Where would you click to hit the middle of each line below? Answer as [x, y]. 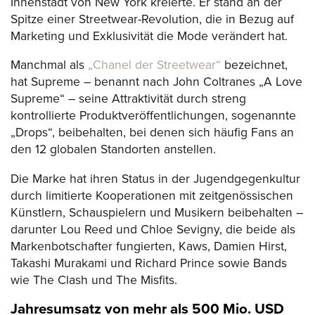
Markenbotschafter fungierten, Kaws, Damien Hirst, [149, 246]
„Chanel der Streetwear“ [156, 65]
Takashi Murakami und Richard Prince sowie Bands [149, 263]
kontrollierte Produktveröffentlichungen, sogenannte [153, 116]
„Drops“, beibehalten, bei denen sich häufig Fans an [152, 133]
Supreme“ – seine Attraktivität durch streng [128, 99]
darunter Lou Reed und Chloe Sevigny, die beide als [153, 229]
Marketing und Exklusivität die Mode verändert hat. [149, 36]
